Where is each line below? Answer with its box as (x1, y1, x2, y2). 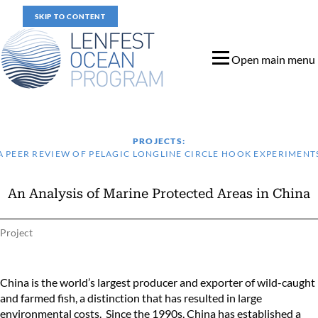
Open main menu (231, 53, 315, 66)
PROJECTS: (132, 136, 186, 146)
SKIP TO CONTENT (35, 12, 106, 21)
